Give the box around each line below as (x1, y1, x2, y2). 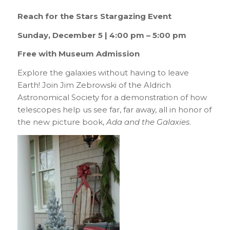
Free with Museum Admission (17, 49, 140, 59)
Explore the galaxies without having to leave (17, 68, 189, 78)
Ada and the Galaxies (106, 117, 189, 127)
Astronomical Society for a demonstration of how (17, 92, 207, 103)
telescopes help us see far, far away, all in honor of (17, 105, 212, 115)
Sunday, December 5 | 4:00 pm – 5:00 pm (17, 30, 186, 40)
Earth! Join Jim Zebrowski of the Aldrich (17, 80, 171, 90)
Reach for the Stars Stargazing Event (17, 11, 171, 21)
